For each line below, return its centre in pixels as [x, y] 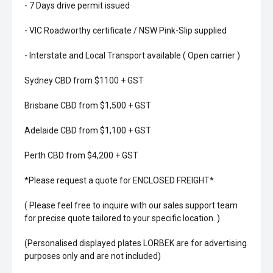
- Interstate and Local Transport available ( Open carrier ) [132, 55]
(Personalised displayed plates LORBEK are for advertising [136, 243]
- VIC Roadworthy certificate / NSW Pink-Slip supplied [126, 30]
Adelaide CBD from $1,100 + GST [88, 130]
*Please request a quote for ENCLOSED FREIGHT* [119, 180]
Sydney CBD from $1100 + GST [84, 80]
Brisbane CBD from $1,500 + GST [88, 105]
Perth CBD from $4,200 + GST [81, 155]
